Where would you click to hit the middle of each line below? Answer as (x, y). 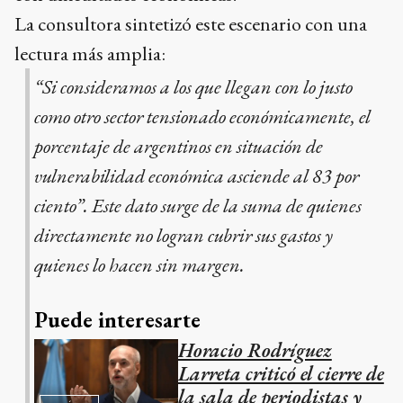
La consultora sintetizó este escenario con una (191, 24)
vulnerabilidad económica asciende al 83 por (196, 175)
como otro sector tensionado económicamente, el (202, 116)
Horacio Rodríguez (255, 350)
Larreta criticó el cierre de (281, 373)
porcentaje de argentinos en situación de (178, 146)
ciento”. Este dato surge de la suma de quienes (197, 205)
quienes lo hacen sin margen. (139, 264)
